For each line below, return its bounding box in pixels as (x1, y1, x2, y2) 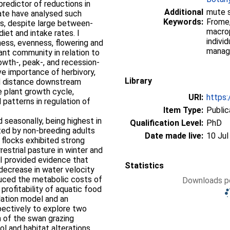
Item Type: (163, 105, 203, 115)
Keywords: (163, 16, 203, 27)
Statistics (125, 160, 164, 170)
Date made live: (145, 130, 203, 141)
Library (125, 75, 152, 86)
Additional (164, 7, 203, 17)
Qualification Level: (130, 118, 203, 128)
